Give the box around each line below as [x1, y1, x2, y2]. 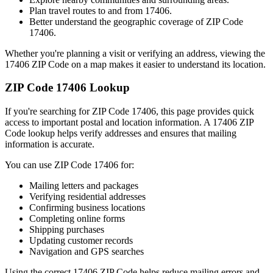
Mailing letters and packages [29, 180, 138, 191]
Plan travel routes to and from [29, 5, 145, 16]
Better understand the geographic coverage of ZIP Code [29, 16, 243, 27]
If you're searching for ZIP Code [5, 105, 132, 116]
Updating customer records [29, 235, 133, 246]
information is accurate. [5, 138, 94, 149]
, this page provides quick [156, 105, 254, 116]
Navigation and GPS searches [29, 246, 144, 257]
